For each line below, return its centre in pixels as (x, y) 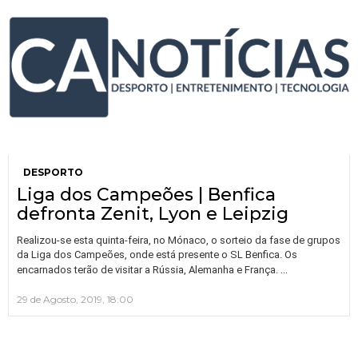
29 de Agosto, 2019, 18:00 (75, 299)
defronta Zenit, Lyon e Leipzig (153, 213)
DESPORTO (53, 172)
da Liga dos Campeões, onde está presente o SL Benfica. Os (157, 254)
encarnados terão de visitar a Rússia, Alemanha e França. (149, 269)
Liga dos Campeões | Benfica (146, 194)
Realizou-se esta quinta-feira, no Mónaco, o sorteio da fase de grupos (179, 240)
